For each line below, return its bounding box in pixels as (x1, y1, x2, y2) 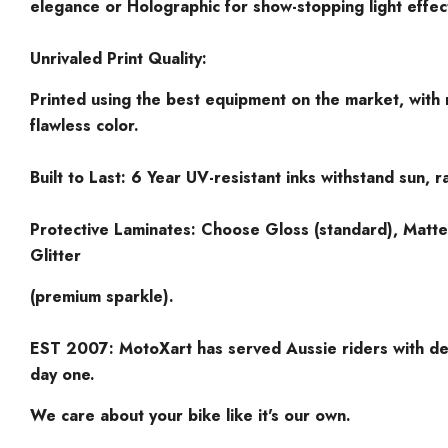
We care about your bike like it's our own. (30, 403, 351, 427)
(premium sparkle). (30, 284, 174, 308)
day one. (30, 362, 95, 386)
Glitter (30, 243, 81, 267)
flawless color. (30, 113, 139, 137)
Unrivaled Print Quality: (30, 46, 212, 70)
